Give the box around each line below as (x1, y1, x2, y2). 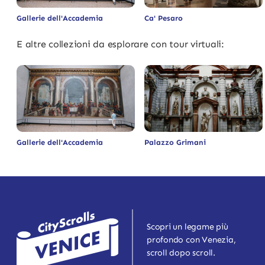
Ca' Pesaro (144, 14, 183, 23)
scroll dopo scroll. (147, 247, 215, 258)
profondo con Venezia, (147, 234, 236, 245)
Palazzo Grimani (144, 137, 206, 147)
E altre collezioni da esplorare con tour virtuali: (17, 38, 224, 50)
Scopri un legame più (147, 221, 228, 232)
